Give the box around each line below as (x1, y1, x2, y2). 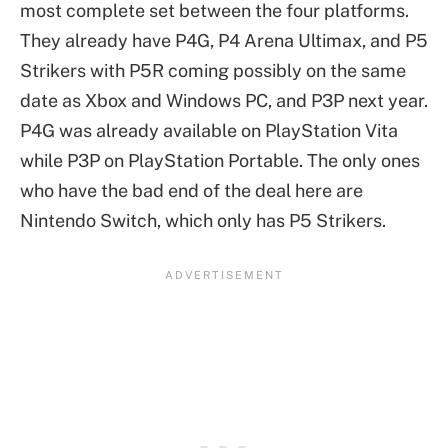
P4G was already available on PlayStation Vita (20, 119, 398, 141)
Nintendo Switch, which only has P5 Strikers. (20, 209, 386, 231)
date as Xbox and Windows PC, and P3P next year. (20, 89, 428, 111)
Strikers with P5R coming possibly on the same (20, 59, 406, 81)
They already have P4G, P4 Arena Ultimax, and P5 (20, 29, 428, 51)
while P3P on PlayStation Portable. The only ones (20, 149, 420, 171)
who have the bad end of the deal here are (20, 179, 363, 201)
